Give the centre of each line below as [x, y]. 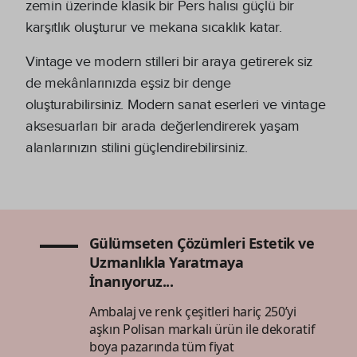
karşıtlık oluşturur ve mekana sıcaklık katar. [154, 27]
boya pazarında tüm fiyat [162, 346]
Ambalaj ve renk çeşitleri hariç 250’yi [193, 311]
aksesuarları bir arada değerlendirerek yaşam [163, 126]
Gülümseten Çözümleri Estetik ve [202, 243]
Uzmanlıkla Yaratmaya [167, 262]
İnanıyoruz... [131, 281]
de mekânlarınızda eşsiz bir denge [128, 83]
